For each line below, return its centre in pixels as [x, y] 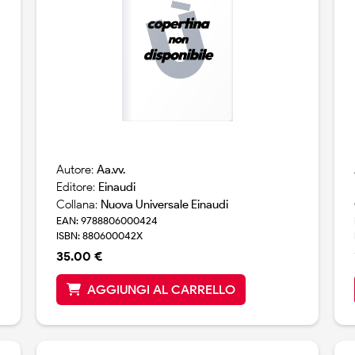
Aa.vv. [111, 170]
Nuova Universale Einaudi [164, 205]
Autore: [76, 170]
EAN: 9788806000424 [107, 221]
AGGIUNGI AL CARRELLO [161, 290]
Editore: [77, 187]
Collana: [78, 205]
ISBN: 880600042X [99, 236]
